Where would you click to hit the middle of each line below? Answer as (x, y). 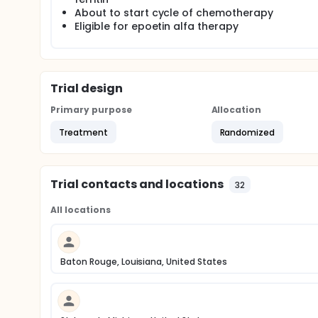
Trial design (87, 88)
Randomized (247, 132)
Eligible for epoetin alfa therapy (157, 26)
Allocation (236, 110)
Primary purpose (91, 110)
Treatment (83, 132)
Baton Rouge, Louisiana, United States (144, 262)
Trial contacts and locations (137, 184)
